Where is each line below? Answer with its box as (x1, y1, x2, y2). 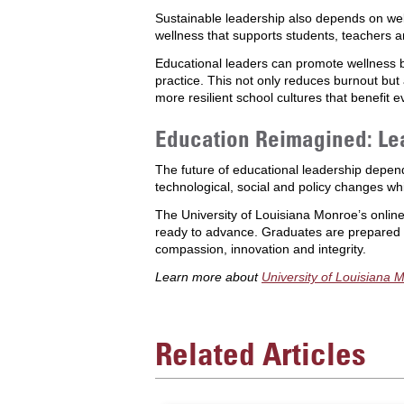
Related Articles (155, 334, 366, 372)
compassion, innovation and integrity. (155, 242, 366, 256)
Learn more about (155, 270, 262, 284)
